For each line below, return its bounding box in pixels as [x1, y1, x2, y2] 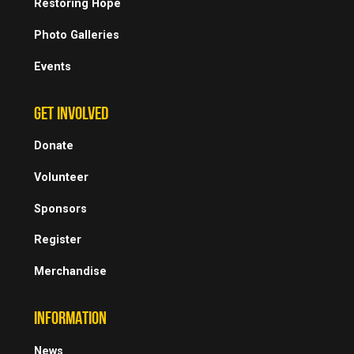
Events [34, 59, 72, 73]
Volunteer [34, 171, 89, 185]
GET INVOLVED [34, 106, 109, 124]
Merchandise [34, 264, 107, 278]
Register [34, 233, 82, 247]
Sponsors [34, 201, 88, 216]
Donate [34, 139, 74, 153]
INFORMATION [34, 311, 107, 330]
